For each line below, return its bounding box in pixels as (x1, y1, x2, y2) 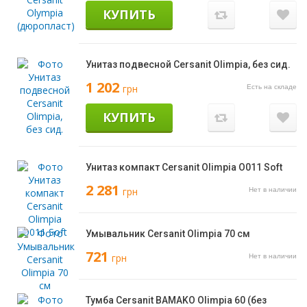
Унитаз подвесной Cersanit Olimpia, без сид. (86, 59, 291, 70)
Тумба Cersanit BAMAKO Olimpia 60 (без (86, 295, 267, 306)
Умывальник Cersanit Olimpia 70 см (86, 228, 250, 239)
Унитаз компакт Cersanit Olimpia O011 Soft (86, 162, 282, 173)
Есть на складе (245, 83, 297, 91)
